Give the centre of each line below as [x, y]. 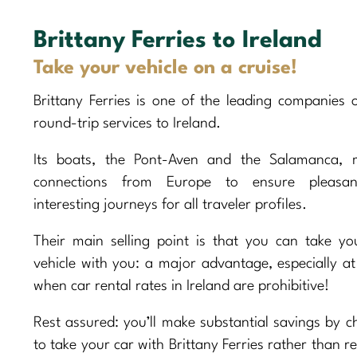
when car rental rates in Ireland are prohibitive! [181, 286]
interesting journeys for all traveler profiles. [170, 205]
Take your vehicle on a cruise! [165, 69]
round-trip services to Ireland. [127, 124]
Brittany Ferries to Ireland [178, 41]
